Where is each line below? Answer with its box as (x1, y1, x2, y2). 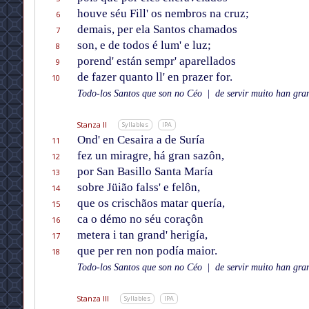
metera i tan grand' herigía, (77, 228, 208, 242)
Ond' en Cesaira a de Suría (77, 133, 205, 147)
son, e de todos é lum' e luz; (77, 39, 211, 52)
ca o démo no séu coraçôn (77, 212, 203, 226)
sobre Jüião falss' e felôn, (77, 181, 200, 195)
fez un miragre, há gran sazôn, (77, 149, 224, 163)
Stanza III (76, 293, 109, 304)
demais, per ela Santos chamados (77, 23, 237, 37)
